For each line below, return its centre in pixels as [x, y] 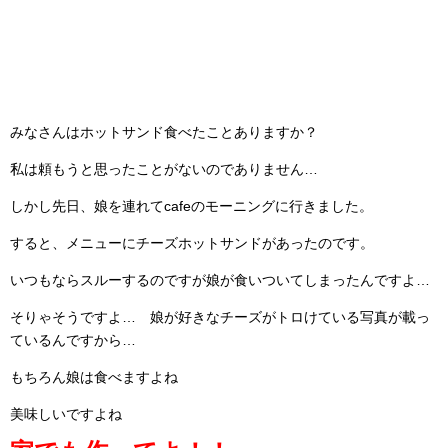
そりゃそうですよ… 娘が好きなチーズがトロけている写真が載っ [220, 317]
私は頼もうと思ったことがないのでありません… [164, 169]
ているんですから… [73, 340]
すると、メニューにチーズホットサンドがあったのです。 [192, 243]
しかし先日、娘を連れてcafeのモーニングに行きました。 [191, 206]
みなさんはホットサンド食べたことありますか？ [164, 132]
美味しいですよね [66, 414]
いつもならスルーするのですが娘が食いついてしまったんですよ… [220, 280]
